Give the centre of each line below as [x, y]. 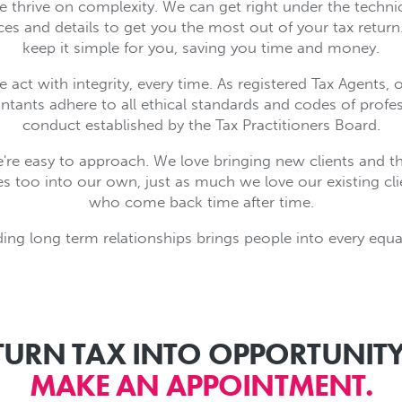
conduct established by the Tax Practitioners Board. [201, 125]
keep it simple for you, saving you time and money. [201, 48]
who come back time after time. [201, 202]
